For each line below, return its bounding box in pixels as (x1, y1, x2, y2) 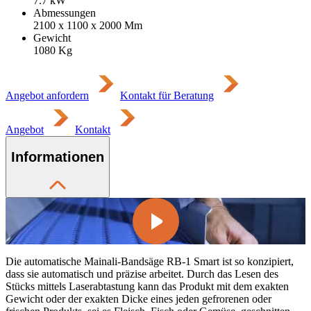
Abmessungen (33, 6, 96, 19)
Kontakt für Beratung (120, 89, 214, 101)
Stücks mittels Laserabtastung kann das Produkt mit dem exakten (6, 280, 289, 292)
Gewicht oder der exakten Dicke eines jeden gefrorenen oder (6, 292, 271, 305)
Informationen (11, 149, 104, 165)
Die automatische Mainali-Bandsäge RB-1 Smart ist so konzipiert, (6, 255, 294, 267)
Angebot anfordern (6, 89, 89, 101)
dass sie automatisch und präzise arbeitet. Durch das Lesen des (6, 267, 278, 280)
